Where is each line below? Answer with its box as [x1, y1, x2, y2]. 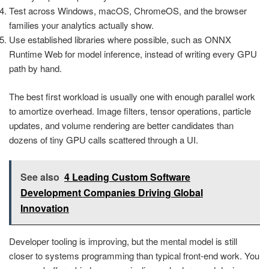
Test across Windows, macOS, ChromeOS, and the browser [9, 4, 247, 17]
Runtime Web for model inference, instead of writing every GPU [9, 47, 257, 61]
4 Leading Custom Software [64, 170, 190, 184]
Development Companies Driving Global [20, 186, 203, 200]
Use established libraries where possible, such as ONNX [9, 33, 231, 46]
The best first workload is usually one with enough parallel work [9, 89, 255, 103]
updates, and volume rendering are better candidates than [9, 118, 234, 131]
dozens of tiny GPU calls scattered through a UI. [9, 133, 198, 146]
